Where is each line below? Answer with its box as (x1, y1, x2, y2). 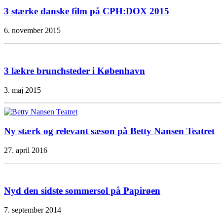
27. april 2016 (4, 146, 47, 154)
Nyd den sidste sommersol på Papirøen (4, 185, 160, 196)
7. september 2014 (4, 205, 61, 214)
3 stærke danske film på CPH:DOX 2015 (4, 5, 169, 16)
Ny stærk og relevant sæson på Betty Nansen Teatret (4, 125, 215, 136)
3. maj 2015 (4, 86, 41, 95)
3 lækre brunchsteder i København (4, 66, 145, 76)
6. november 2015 (4, 26, 61, 35)
